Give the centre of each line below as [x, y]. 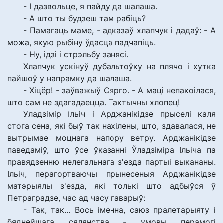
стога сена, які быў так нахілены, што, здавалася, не [111, 126]
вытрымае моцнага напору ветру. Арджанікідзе [111, 138]
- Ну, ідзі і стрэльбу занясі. [76, 54]
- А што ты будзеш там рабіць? [85, 18]
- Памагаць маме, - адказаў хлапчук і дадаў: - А [119, 30]
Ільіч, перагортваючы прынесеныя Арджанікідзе [111, 174]
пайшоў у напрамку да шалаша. [70, 78]
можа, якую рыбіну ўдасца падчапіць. [82, 42]
